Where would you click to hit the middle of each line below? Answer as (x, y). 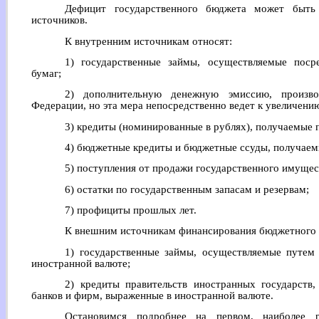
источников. (59, 20)
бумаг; (46, 73)
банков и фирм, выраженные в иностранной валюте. (152, 295)
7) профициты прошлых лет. (131, 210)
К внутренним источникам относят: (149, 41)
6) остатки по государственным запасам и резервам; (187, 189)
